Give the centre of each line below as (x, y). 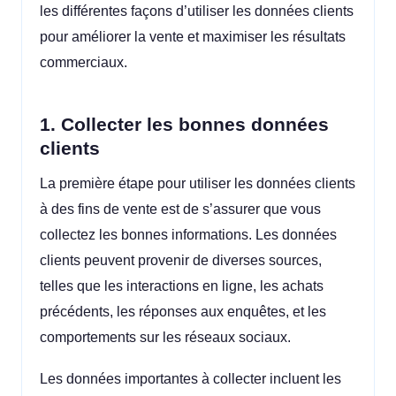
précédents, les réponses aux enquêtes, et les (183, 312)
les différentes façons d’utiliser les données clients (197, 11)
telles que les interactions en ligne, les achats (182, 286)
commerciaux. (84, 62)
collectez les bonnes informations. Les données (188, 235)
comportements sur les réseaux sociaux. (165, 338)
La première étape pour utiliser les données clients (198, 184)
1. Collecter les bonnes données (184, 124)
